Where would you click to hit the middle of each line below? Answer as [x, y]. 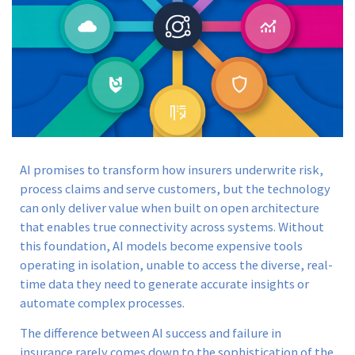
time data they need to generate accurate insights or [164, 284]
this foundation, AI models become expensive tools [161, 246]
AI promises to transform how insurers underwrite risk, [172, 170]
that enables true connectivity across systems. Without [172, 227]
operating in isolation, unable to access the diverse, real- [176, 265]
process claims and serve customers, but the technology [175, 189]
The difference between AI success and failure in [151, 334]
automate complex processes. [102, 303]
